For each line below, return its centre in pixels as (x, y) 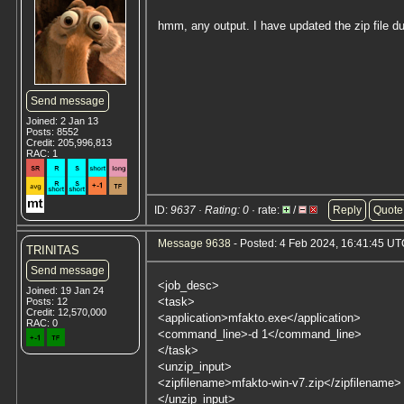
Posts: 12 (47, 301)
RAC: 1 (42, 153)
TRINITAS (53, 250)
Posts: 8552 (52, 132)
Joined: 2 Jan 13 (62, 121)
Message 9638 (194, 243)
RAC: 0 (42, 323)
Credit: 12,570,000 (66, 312)
